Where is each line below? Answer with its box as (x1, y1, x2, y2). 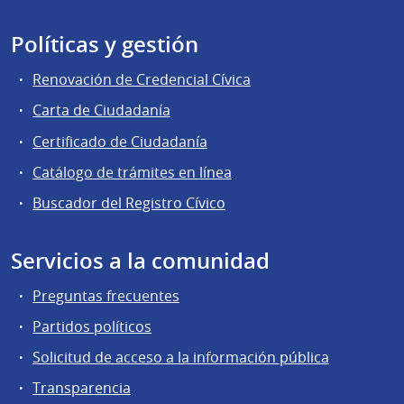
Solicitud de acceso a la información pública (32, 347, 329, 368)
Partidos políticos (32, 317, 151, 337)
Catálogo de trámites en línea (32, 161, 232, 182)
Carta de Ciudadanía (32, 100, 170, 121)
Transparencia (32, 378, 131, 399)
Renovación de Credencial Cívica (32, 69, 251, 90)
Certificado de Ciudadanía (32, 131, 207, 151)
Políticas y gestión (11, 30, 198, 60)
